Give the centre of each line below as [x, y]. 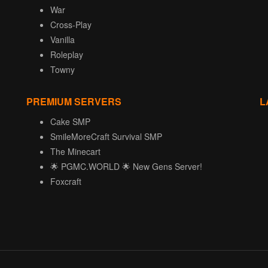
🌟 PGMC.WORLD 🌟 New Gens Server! [126, 167]
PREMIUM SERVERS [74, 102]
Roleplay [67, 55]
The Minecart [75, 152]
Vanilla [63, 40]
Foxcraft [66, 182]
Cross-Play [71, 25]
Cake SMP [70, 122]
